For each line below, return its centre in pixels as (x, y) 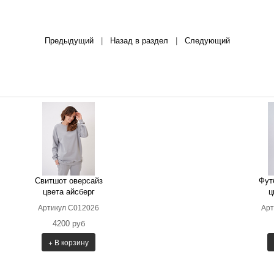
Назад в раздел (139, 40)
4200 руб (68, 223)
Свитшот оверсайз (68, 180)
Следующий (207, 40)
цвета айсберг (68, 191)
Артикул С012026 (68, 208)
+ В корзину (68, 242)
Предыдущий (69, 40)
